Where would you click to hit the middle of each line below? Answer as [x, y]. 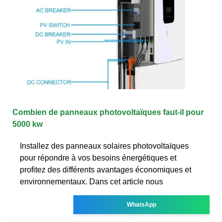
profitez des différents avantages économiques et [106, 169]
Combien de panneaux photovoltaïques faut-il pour [108, 112]
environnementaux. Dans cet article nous [91, 181]
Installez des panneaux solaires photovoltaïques [104, 146]
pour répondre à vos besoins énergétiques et [98, 158]
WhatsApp [142, 204]
